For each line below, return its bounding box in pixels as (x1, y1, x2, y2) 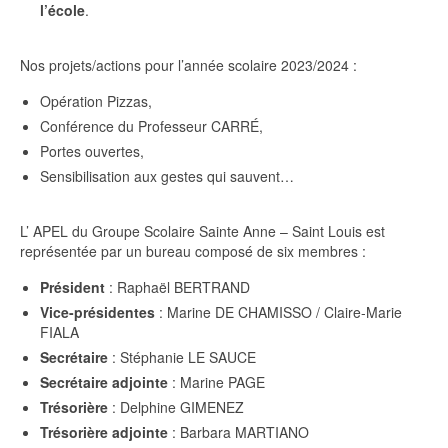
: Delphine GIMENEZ (108, 397, 244, 417)
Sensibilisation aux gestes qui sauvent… (40, 166, 294, 186)
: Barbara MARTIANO (168, 422, 309, 442)
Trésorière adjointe (40, 422, 168, 442)
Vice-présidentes (40, 302, 155, 322)
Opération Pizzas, (40, 91, 152, 111)
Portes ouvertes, (40, 141, 144, 161)
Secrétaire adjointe (40, 372, 168, 392)
